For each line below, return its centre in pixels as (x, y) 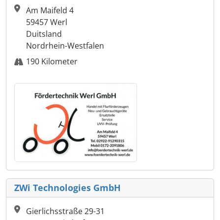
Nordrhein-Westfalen (65, 46)
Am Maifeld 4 (50, 11)
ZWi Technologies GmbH (68, 188)
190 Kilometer (52, 62)
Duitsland (44, 34)
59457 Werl (47, 22)
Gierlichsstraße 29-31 (65, 211)
